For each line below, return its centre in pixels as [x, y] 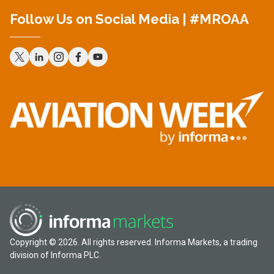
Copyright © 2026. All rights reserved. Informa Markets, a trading [134, 242]
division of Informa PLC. [55, 255]
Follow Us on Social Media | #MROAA [129, 19]
